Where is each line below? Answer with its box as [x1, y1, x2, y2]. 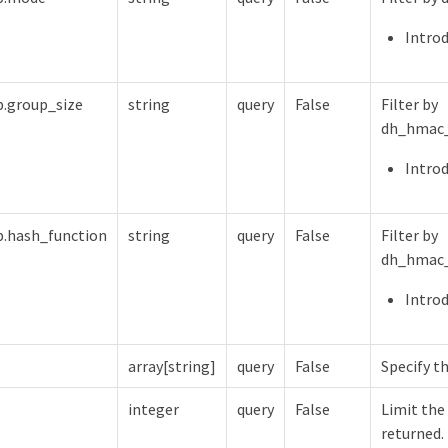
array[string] [128, 355, 216, 376]
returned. [381, 422, 444, 443]
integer [128, 398, 179, 419]
